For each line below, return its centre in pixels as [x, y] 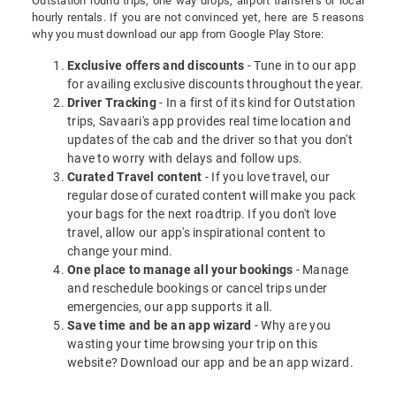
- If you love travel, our [266, 177]
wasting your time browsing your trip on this [192, 344]
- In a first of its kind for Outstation [255, 103]
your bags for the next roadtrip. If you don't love [202, 214]
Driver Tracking [112, 103]
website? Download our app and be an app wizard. [210, 363]
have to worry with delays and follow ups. [185, 159]
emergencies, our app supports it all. [170, 307]
